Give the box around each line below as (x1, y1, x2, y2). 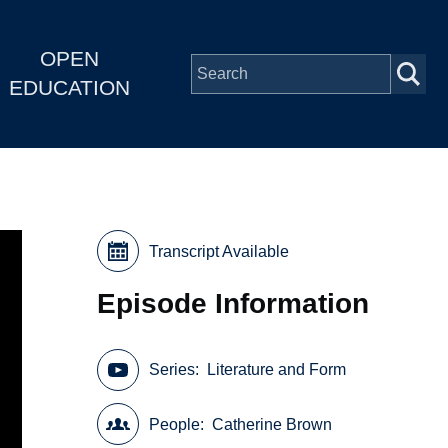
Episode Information (97, 286, 370, 319)
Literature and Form (207, 361, 347, 379)
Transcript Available (149, 242, 290, 260)
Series (149, 361, 196, 379)
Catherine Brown (212, 415, 333, 433)
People (149, 415, 201, 433)
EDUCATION (8, 76, 130, 100)
